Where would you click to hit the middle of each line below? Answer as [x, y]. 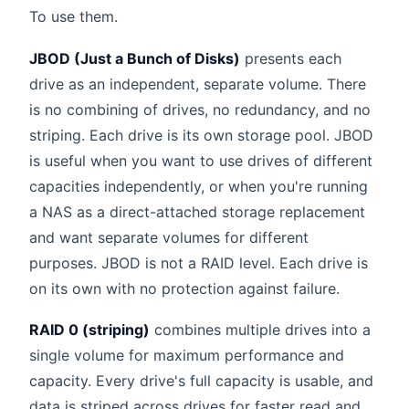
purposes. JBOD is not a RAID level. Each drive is [199, 262]
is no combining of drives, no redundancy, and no [200, 109]
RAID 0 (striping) [89, 330]
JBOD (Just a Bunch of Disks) [135, 58]
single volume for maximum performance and [187, 356]
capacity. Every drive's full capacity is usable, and [201, 381]
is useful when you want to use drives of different [201, 160]
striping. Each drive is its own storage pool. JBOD [201, 135]
